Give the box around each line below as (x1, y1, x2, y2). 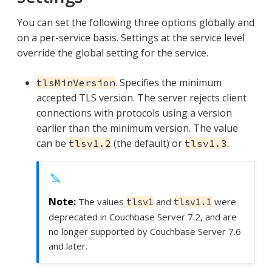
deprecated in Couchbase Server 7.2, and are (49, 210, 237, 223)
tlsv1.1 (174, 195, 212, 208)
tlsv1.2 (69, 137, 111, 150)
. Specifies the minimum (115, 76, 222, 90)
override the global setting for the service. (17, 46, 208, 60)
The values (78, 195, 126, 208)
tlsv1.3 (185, 137, 227, 150)
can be (36, 137, 69, 151)
